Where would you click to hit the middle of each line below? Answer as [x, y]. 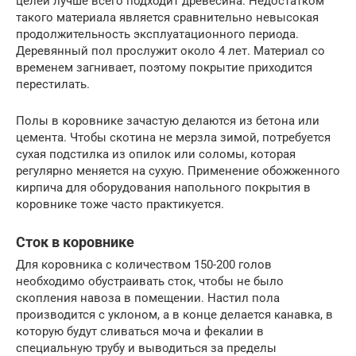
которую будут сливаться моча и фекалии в [140, 332]
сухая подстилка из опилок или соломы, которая [156, 155]
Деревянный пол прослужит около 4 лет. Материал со [170, 51]
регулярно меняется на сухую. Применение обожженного [178, 171]
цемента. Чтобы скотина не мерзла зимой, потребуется [173, 138]
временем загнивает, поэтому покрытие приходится [164, 68]
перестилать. [53, 85]
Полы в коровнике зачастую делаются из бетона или [168, 121]
